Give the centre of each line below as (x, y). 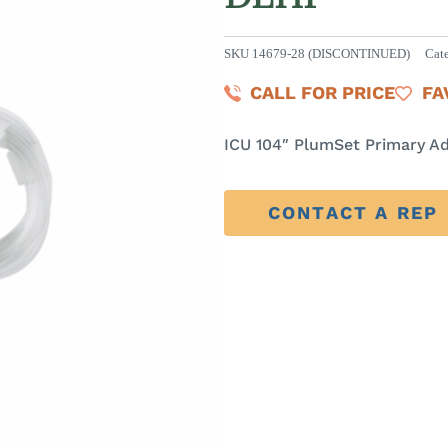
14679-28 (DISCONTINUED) (331, 54)
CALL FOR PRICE (323, 93)
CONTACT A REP (353, 213)
